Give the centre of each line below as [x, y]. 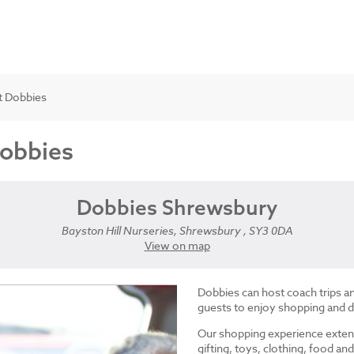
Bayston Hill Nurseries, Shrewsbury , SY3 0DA [177, 231]
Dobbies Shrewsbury [177, 208]
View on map [177, 246]
